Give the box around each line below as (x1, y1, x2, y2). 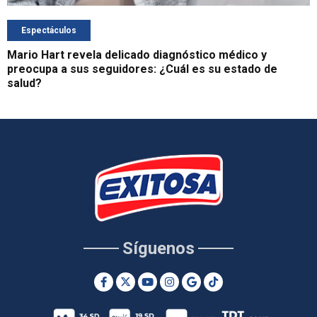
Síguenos (122, 238, 195, 259)
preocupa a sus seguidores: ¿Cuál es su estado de (7, 62, 277, 76)
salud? (7, 76, 42, 91)
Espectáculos (21, 25, 76, 36)
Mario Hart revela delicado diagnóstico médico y (7, 48, 267, 62)
